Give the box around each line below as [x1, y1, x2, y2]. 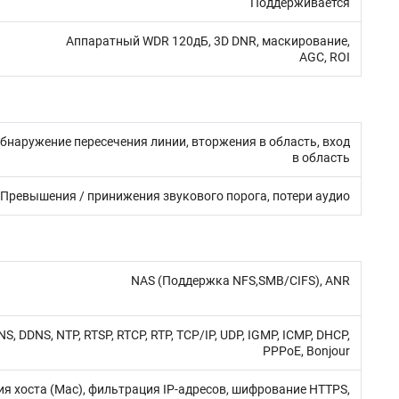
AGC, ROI [299, 50, 350, 64]
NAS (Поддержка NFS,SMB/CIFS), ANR [131, 273, 350, 288]
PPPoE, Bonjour [263, 344, 350, 358]
